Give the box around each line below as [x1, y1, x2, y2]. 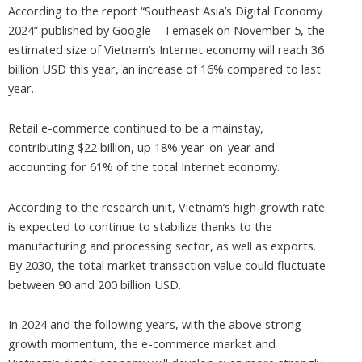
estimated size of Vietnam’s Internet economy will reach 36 [8, 40, 324, 57]
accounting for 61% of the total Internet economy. [8, 158, 280, 175]
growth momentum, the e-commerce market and [8, 335, 276, 352]
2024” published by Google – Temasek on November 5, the [8, 21, 325, 38]
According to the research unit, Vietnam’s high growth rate [8, 198, 325, 215]
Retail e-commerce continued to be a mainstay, [8, 120, 263, 137]
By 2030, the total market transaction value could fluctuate [8, 256, 326, 273]
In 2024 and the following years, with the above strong [8, 316, 301, 333]
